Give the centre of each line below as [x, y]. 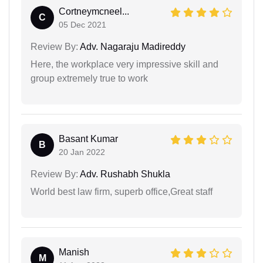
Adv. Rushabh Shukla [124, 174]
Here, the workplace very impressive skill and [124, 64]
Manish [74, 252]
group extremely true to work [89, 78]
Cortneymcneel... [94, 11]
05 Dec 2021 [82, 25]
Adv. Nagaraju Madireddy [132, 47]
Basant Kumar [88, 139]
